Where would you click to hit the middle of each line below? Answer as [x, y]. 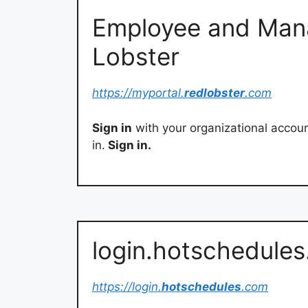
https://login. [127, 287]
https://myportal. [138, 93]
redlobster [214, 93]
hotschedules [201, 287]
